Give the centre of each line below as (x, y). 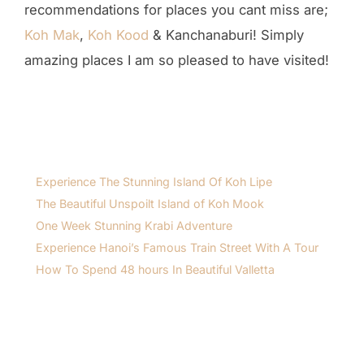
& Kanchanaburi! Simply (226, 35)
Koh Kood (118, 35)
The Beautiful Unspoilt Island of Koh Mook (150, 203)
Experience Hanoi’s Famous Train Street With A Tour (178, 247)
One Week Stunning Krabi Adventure (134, 225)
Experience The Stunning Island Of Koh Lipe (154, 181)
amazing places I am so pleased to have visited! (177, 60)
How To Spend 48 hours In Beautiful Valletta (156, 269)
